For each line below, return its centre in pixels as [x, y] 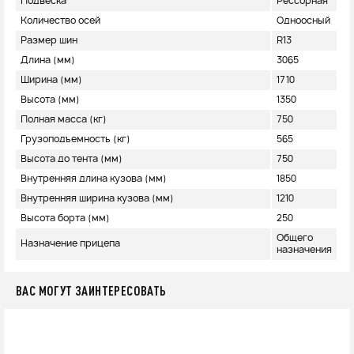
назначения [304, 250]
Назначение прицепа [70, 244]
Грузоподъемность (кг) [75, 139]
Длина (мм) [48, 60]
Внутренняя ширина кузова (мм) [97, 199]
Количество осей [60, 21]
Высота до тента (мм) [72, 159]
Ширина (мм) [51, 80]
